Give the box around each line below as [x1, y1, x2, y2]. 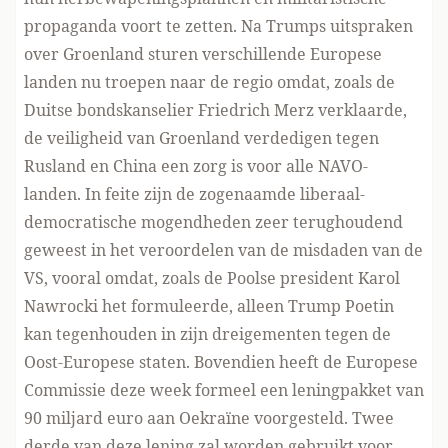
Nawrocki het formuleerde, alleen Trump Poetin [24, 295, 394, 317]
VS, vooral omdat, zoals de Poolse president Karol [24, 267, 400, 289]
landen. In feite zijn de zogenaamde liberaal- [24, 183, 365, 205]
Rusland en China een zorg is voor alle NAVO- [24, 155, 368, 177]
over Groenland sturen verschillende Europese [24, 43, 382, 65]
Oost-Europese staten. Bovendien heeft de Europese [24, 351, 418, 373]
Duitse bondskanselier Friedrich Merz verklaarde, [24, 99, 407, 121]
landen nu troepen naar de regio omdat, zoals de [24, 71, 395, 93]
